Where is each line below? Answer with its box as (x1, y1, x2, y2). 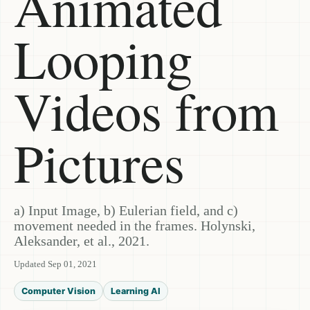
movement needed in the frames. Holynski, (14, 219, 255, 233)
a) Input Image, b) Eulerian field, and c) (14, 203, 238, 218)
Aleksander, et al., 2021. (14, 234, 149, 248)
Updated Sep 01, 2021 (14, 259, 97, 269)
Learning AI (111, 286, 161, 296)
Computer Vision (21, 286, 95, 296)
